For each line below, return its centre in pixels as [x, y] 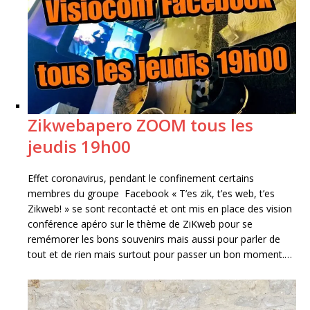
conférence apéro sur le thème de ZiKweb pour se [140, 224]
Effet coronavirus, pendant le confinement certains [141, 179]
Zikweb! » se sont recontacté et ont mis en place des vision [160, 209]
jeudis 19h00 [79, 147]
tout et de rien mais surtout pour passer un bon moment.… [160, 255]
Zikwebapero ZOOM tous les [140, 125]
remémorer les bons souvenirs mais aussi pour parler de [154, 239]
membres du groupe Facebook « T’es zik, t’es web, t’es [151, 194]
